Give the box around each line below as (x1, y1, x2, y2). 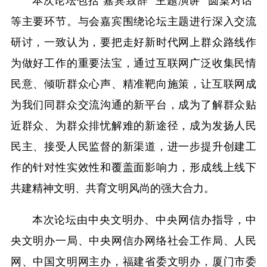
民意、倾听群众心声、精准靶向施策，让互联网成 (10, 75, 257, 91)
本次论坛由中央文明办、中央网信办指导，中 (32, 210, 257, 226)
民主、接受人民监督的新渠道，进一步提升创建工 (10, 138, 257, 153)
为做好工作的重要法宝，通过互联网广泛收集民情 (10, 54, 257, 70)
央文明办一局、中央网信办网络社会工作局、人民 (10, 231, 257, 247)
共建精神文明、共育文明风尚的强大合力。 (10, 179, 215, 195)
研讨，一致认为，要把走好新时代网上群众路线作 (10, 33, 257, 49)
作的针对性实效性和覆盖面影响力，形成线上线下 (10, 159, 257, 174)
